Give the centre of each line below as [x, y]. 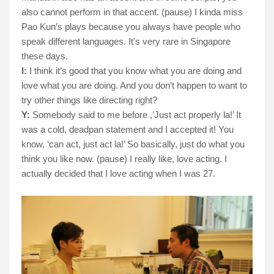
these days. [45, 56]
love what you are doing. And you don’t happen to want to [134, 85]
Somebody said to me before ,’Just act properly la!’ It [135, 114]
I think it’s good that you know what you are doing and [134, 70]
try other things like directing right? [89, 100]
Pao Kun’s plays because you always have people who [131, 26]
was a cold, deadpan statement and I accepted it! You [128, 129]
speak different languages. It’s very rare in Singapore [126, 41]
